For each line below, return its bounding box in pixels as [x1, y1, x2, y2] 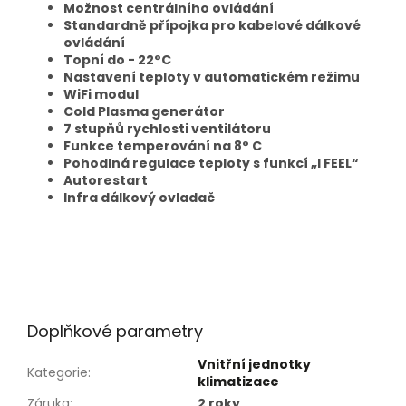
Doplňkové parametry [27, 320, 203, 343]
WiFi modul [63, 85, 139, 104]
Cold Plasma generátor [63, 102, 225, 121]
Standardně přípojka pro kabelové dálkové [63, 16, 361, 35]
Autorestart [63, 171, 148, 190]
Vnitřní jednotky [198, 355, 311, 374]
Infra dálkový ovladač [63, 188, 215, 208]
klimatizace [198, 372, 279, 391]
